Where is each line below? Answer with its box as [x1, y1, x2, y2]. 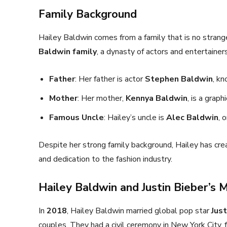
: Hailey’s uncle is [104, 112, 166, 123]
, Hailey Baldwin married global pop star [67, 205, 211, 216]
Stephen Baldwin [145, 73, 213, 85]
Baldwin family [39, 46, 97, 57]
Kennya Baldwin [126, 93, 187, 104]
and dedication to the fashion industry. [39, 154, 172, 165]
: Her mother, [78, 93, 126, 104]
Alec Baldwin [166, 112, 218, 123]
